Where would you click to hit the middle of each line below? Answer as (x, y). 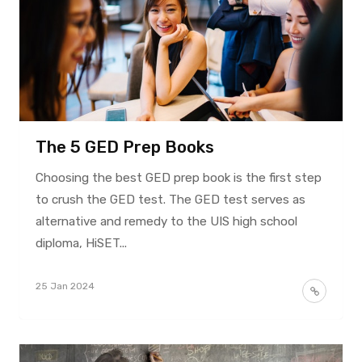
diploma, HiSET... (81, 243)
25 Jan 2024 (65, 286)
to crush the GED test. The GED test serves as (170, 199)
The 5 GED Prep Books (124, 147)
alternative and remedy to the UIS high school (166, 221)
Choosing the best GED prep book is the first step (178, 177)
